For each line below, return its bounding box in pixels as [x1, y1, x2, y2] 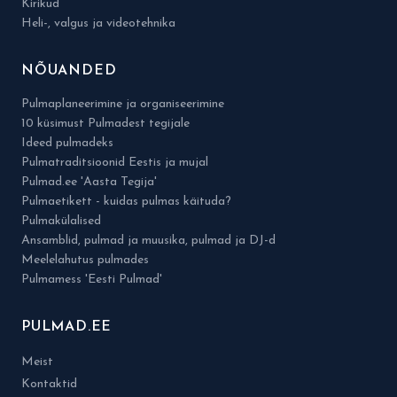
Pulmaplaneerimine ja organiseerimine [21, 97, 224, 111]
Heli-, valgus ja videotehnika [21, 17, 175, 30]
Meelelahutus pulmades [21, 253, 149, 267]
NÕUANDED [21, 64, 117, 78]
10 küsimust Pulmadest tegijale [21, 117, 190, 130]
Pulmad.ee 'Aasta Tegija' [21, 175, 157, 189]
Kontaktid [21, 378, 77, 391]
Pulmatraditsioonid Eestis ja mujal [21, 156, 208, 169]
